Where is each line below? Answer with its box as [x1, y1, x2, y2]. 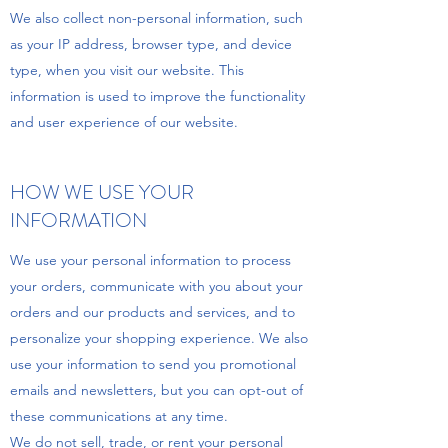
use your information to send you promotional [10, 354, 296, 373]
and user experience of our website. [10, 112, 238, 131]
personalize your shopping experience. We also [10, 328, 308, 347]
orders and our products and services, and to [10, 302, 295, 321]
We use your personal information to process [10, 250, 291, 269]
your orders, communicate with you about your [10, 276, 303, 295]
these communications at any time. [10, 406, 228, 425]
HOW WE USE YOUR [10, 177, 194, 207]
